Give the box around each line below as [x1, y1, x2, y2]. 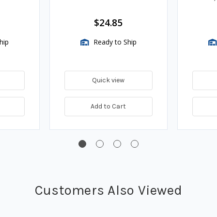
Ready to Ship [91, 37, 137, 47]
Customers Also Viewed [34, 182, 183, 199]
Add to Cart [91, 102, 126, 111]
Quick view [92, 76, 125, 85]
